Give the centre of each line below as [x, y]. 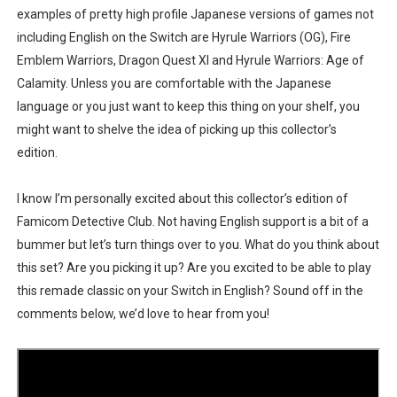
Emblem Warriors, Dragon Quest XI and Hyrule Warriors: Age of [190, 60]
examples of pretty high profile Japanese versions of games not [195, 14]
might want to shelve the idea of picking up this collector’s [176, 129]
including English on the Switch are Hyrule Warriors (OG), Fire [183, 37]
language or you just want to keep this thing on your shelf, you [188, 106]
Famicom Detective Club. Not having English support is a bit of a [192, 221]
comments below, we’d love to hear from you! [143, 313]
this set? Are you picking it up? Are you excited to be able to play [194, 267]
